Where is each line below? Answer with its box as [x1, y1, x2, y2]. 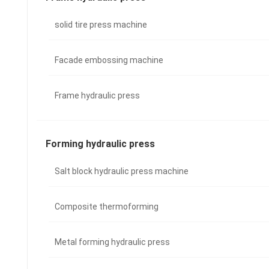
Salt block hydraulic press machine [54, 166, 189, 177]
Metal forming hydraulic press [54, 237, 170, 247]
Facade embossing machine [54, 55, 163, 65]
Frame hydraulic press [54, 91, 140, 101]
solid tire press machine [54, 20, 147, 30]
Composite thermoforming [54, 202, 159, 212]
